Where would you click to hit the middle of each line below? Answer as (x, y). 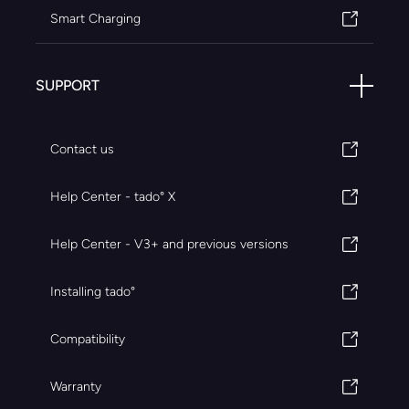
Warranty (76, 386)
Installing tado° (93, 291)
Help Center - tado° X (113, 196)
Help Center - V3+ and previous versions (169, 244)
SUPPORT (68, 85)
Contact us (82, 149)
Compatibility (88, 339)
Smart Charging (95, 18)
